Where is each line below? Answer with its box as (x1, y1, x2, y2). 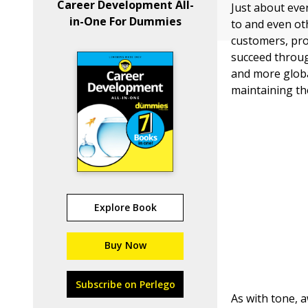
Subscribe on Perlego (75, 278, 175, 291)
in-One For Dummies (69, 14, 181, 29)
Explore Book (93, 201, 157, 214)
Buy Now (104, 239, 146, 252)
